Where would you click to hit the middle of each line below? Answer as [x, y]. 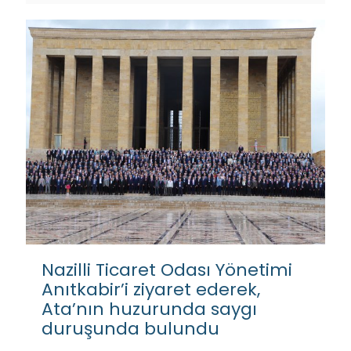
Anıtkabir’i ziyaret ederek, [151, 289]
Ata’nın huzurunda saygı [149, 309]
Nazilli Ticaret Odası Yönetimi [167, 270]
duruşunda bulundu [130, 328]
